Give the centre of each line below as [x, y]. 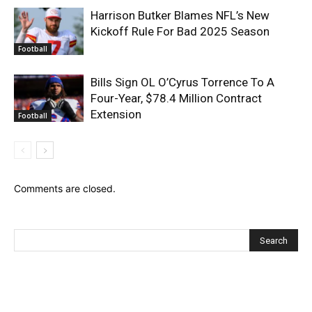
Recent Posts [52, 296]
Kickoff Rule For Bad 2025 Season [180, 31]
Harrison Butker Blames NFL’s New [180, 15]
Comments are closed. [65, 188]
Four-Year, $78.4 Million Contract [176, 98]
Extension [116, 114]
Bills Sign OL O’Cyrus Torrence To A [182, 82]
